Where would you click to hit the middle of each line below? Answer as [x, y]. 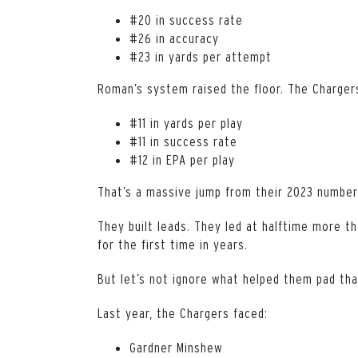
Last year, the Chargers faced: [183, 312]
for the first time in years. [173, 244]
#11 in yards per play [186, 122]
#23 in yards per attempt [201, 56]
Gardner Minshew [176, 347]
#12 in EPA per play [182, 159]
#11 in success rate [183, 141]
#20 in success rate [186, 19]
